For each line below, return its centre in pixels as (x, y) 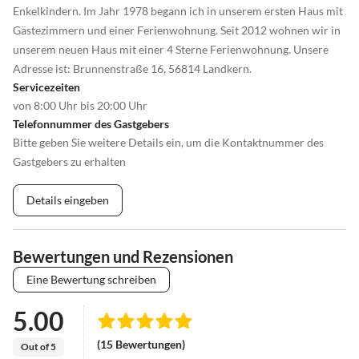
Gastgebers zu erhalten (69, 161)
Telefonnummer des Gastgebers (91, 123)
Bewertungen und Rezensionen (123, 256)
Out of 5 (38, 346)
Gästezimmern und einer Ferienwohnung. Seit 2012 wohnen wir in (177, 30)
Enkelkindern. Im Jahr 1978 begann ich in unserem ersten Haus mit (178, 10)
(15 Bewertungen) (141, 345)
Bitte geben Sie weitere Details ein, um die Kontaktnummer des (168, 142)
